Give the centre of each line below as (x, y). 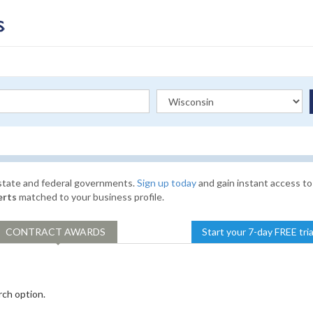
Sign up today (167, 183)
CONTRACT (35, 232)
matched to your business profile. (90, 197)
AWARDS (85, 232)
